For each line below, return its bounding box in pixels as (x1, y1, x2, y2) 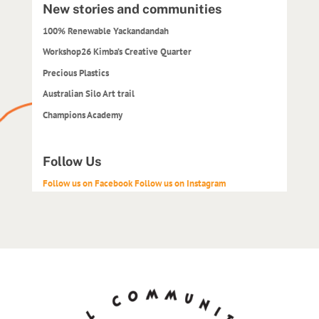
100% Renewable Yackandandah (42, 24, 169, 37)
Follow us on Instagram (134, 177, 226, 190)
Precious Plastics (42, 66, 109, 79)
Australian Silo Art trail (42, 88, 135, 100)
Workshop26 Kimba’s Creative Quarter (42, 46, 192, 58)
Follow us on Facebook (42, 177, 135, 190)
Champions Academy (42, 108, 122, 121)
